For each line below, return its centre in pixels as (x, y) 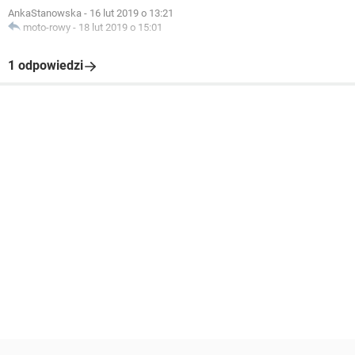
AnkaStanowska (45, 13)
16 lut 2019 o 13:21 (132, 13)
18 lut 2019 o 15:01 (120, 27)
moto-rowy (47, 27)
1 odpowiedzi (46, 65)
